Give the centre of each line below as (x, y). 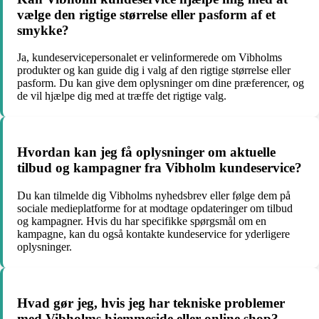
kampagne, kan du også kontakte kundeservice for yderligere (153, 234)
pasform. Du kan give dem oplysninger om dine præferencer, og (161, 83)
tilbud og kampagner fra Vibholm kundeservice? (159, 168)
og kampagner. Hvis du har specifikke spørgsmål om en (142, 221)
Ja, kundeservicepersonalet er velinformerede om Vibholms (150, 58)
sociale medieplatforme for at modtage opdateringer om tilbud (155, 208)
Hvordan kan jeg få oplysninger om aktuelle (146, 152)
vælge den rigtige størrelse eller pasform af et (146, 14)
